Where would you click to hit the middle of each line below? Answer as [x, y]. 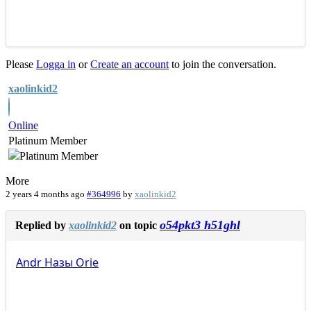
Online [23, 126]
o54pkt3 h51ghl [200, 225]
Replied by [42, 226]
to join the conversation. [222, 65]
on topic [138, 226]
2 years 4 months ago [45, 194]
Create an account [129, 65]
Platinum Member [48, 141]
